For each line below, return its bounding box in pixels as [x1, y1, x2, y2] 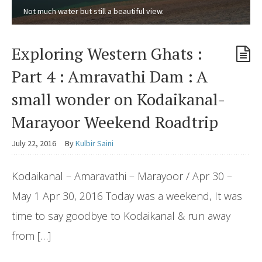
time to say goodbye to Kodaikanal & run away [12, 208, 230, 223]
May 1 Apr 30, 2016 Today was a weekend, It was [12, 188, 242, 203]
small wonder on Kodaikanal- [12, 88, 225, 110]
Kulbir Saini [75, 137, 113, 149]
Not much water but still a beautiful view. [23, 5, 164, 16]
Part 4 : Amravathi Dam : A [12, 65, 207, 87]
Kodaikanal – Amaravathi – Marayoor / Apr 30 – [12, 168, 232, 183]
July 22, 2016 [12, 137, 56, 149]
